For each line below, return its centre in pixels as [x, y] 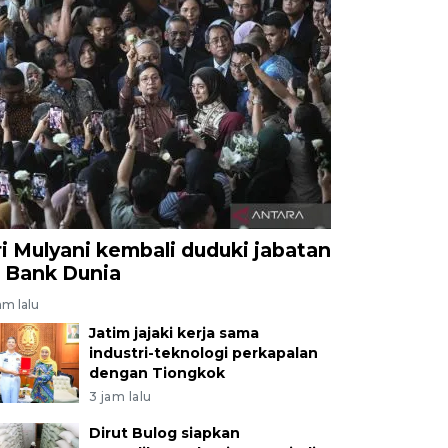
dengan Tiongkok [156, 372]
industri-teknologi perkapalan [203, 352]
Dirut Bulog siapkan [164, 432]
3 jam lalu [120, 396]
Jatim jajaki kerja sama [173, 332]
